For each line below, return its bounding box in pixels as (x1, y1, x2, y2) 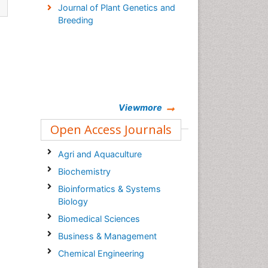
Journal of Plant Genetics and (57, 2, 175, 13)
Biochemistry (57, 166, 111, 176)
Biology (57, 196, 88, 206)
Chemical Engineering (57, 248, 144, 258)
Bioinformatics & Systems (57, 184, 161, 194)
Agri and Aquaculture (57, 149, 142, 159)
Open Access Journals (50, 121, 172, 138)
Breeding (57, 15, 93, 25)
